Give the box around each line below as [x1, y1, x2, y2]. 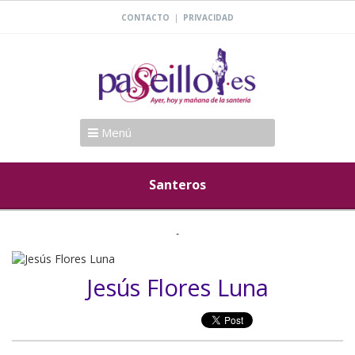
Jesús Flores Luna [86, 272, 269, 303]
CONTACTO [121, 12, 170, 23]
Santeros [149, 175, 206, 193]
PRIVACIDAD [183, 12, 234, 23]
